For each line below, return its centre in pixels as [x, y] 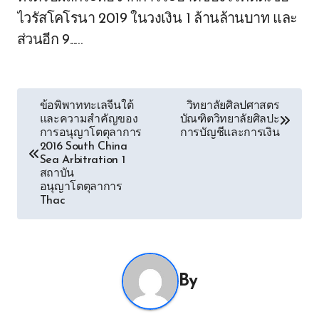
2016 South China [83, 147]
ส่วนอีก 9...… [50, 41]
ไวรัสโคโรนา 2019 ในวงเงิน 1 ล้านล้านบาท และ [157, 19]
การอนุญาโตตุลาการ [90, 133]
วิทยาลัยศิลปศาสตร [233, 106]
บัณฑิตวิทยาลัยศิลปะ [230, 120]
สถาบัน [57, 174]
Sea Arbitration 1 [82, 160]
